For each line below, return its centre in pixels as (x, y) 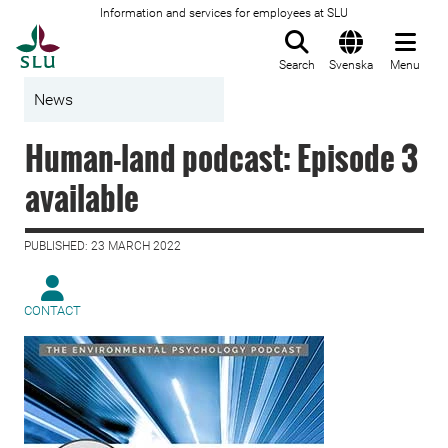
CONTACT (52, 310)
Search (297, 65)
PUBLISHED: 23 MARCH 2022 (102, 246)
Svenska (351, 65)
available (82, 197)
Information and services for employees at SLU (224, 13)
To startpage (110, 35)
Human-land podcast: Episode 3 (221, 157)
